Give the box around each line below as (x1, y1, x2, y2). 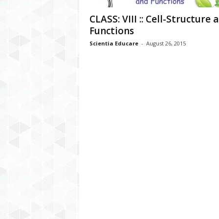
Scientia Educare (89, 40, 138, 47)
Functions (89, 24, 134, 37)
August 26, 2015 (146, 40, 186, 47)
